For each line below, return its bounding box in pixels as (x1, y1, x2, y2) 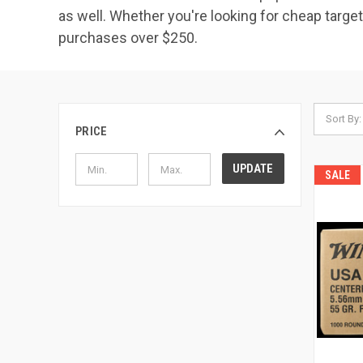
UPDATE (233, 161, 274, 176)
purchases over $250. (58, 29, 198, 46)
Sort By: (326, 113, 361, 125)
